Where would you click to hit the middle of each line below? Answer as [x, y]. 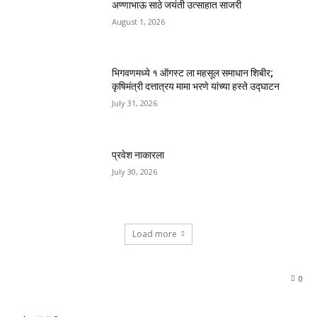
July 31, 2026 [135, 103]
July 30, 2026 [135, 172]
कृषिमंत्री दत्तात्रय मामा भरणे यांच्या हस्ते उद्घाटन [196, 87]
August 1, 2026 [139, 21]
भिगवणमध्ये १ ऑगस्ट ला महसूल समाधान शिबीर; [193, 73]
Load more [155, 234]
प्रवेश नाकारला [138, 155]
